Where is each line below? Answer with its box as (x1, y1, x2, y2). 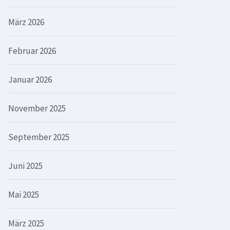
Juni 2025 (8, 160, 43, 171)
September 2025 (8, 131, 69, 143)
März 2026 (8, 16, 44, 28)
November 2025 (8, 102, 66, 114)
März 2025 (8, 217, 44, 229)
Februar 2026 (8, 45, 56, 56)
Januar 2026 (8, 73, 52, 85)
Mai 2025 (8, 188, 39, 200)
